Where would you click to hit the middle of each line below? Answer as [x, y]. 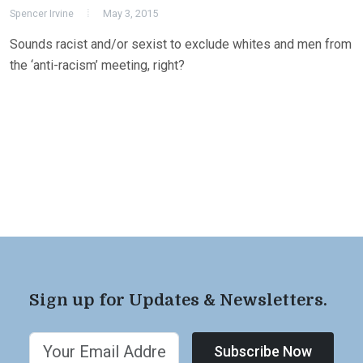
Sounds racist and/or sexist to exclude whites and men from [181, 44]
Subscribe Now [263, 351]
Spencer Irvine [42, 13]
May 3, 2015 [130, 13]
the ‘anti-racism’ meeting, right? [97, 65]
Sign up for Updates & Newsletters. [178, 300]
